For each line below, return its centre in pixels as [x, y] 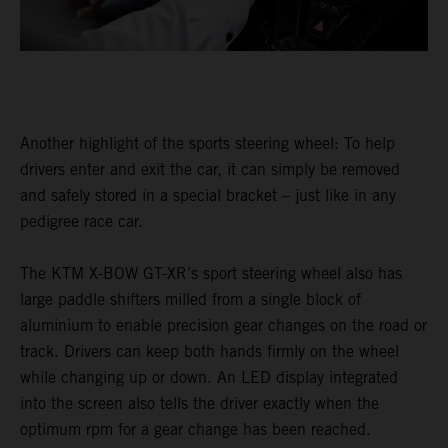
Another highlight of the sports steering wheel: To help [207, 143]
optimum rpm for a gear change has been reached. [195, 429]
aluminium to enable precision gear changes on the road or [223, 325]
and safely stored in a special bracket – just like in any [208, 195]
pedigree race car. [81, 221]
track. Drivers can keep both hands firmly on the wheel [209, 351]
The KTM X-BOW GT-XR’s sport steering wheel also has [211, 273]
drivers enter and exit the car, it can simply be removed [210, 169]
